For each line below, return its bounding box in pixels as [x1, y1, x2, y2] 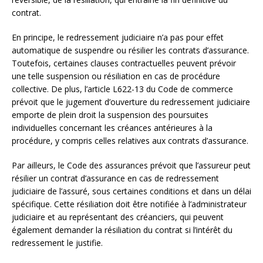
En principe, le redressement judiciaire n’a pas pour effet [12, 31, 224, 43]
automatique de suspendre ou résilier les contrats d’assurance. [12, 44, 249, 56]
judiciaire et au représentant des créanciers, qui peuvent [12, 211, 224, 222]
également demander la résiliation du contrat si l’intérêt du [12, 224, 232, 235]
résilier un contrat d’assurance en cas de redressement [12, 172, 219, 184]
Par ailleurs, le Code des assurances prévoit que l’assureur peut [12, 159, 251, 171]
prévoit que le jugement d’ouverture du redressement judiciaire [12, 96, 250, 107]
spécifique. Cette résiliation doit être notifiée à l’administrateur [12, 198, 247, 210]
